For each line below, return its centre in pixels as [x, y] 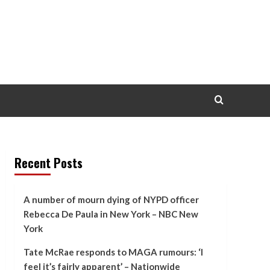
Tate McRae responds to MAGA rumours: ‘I [113, 252]
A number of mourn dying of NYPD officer [111, 199]
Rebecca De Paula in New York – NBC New [111, 214]
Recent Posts [48, 163]
